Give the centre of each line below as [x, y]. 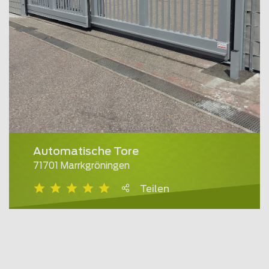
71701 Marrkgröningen [81, 166]
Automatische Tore [86, 152]
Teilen [155, 189]
